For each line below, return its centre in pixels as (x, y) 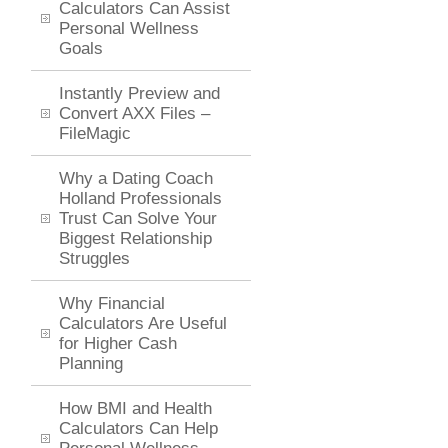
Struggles (94, 258)
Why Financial (112, 303)
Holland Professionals (140, 198)
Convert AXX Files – (134, 113)
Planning (91, 363)
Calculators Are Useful (143, 323)
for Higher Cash (118, 343)
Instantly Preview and (139, 93)
